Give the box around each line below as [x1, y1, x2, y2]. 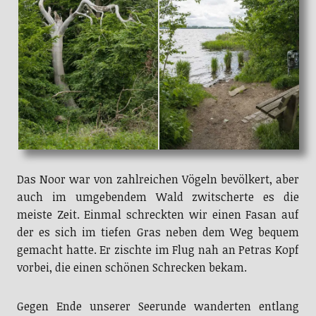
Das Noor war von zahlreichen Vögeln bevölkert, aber [16, 171, 300, 188]
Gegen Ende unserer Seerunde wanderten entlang [16, 298, 300, 315]
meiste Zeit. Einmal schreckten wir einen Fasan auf [16, 207, 300, 223]
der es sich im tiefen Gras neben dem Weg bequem [16, 224, 300, 241]
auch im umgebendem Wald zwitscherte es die [16, 189, 300, 205]
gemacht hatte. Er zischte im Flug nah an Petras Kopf [16, 242, 300, 258]
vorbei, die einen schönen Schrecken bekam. [16, 260, 247, 276]
